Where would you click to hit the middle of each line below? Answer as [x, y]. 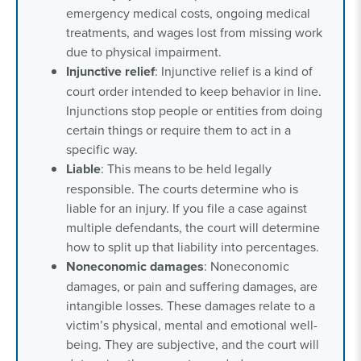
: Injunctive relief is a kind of [234, 71]
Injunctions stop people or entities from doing [194, 110]
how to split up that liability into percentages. [193, 246]
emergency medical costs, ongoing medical [188, 12]
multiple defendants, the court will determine [193, 227]
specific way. [102, 149]
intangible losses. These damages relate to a [191, 305]
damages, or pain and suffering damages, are [192, 286]
